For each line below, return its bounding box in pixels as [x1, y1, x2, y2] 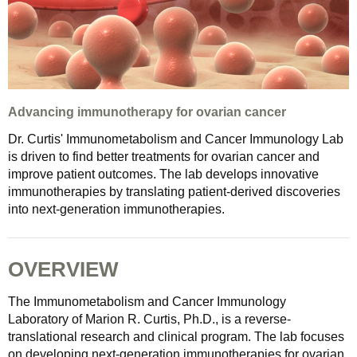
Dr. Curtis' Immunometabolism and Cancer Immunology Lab [8, 131, 343, 146]
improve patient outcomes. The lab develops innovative [8, 167, 319, 181]
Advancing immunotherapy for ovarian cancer [8, 104, 286, 119]
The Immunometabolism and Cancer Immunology [8, 294, 286, 308]
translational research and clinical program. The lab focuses [8, 329, 344, 343]
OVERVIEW [8, 257, 119, 281]
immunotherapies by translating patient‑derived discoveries [8, 184, 340, 198]
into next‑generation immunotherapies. [8, 202, 225, 216]
